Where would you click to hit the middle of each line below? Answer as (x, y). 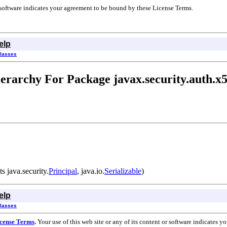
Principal (63, 171)
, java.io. (91, 171)
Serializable (123, 171)
